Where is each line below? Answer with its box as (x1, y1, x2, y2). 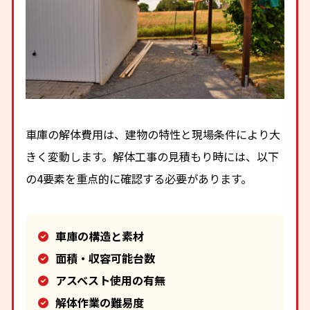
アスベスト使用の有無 (55, 272, 165, 289)
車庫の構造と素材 (55, 228, 144, 245)
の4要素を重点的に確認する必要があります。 (26, 170, 253, 187)
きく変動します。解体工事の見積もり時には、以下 (26, 147, 280, 165)
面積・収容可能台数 (55, 250, 155, 267)
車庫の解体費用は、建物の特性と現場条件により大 (26, 125, 281, 143)
